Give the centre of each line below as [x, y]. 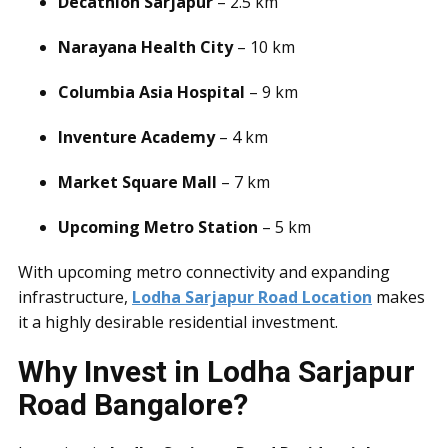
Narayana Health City [145, 47]
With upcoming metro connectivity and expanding [204, 272]
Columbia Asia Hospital [151, 92]
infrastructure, [75, 297]
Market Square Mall [137, 182]
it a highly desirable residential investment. [180, 322]
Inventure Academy [136, 137]
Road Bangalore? [133, 404]
